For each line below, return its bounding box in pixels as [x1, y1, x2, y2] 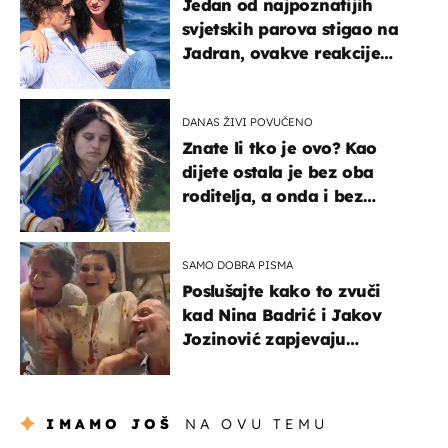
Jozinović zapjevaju [182, 328, 346, 349]
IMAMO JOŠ [46, 414, 174, 433]
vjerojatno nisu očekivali [182, 66, 384, 87]
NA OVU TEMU [184, 414, 328, 433]
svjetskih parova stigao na [182, 18, 398, 39]
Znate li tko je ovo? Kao [182, 137, 377, 158]
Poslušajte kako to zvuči [182, 280, 381, 301]
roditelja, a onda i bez [182, 185, 363, 206]
